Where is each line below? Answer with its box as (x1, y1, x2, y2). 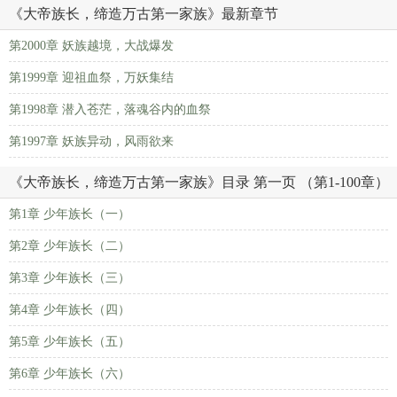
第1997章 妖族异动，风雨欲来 (9, 135, 174, 148)
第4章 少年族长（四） (9, 303, 130, 316)
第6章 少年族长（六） (9, 367, 130, 380)
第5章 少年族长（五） (9, 335, 130, 348)
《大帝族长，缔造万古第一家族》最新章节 (9, 6, 278, 21)
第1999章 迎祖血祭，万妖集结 (9, 71, 174, 84)
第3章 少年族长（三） (9, 271, 130, 284)
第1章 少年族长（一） (9, 207, 130, 221)
